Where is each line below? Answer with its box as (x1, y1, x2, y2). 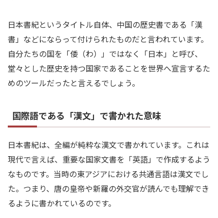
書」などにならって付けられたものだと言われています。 (8, 33, 208, 45)
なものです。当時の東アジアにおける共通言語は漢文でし (8, 168, 209, 180)
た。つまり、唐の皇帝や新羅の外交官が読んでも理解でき (8, 182, 209, 195)
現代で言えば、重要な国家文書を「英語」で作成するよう (8, 153, 210, 165)
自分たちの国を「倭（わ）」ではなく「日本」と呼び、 (8, 48, 202, 60)
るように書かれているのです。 (8, 197, 116, 209)
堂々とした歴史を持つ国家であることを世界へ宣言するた (8, 62, 210, 74)
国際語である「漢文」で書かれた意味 (12, 109, 161, 122)
